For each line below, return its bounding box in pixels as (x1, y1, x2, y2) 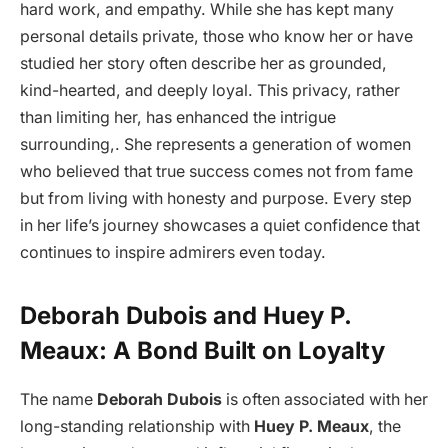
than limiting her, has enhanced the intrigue (20, 107, 336, 127)
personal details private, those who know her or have (20, 26, 413, 46)
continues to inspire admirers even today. (20, 242, 326, 262)
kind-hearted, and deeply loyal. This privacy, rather (20, 80, 400, 100)
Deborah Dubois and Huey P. (20, 301, 351, 331)
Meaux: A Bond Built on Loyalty (20, 336, 385, 366)
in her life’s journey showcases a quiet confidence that (20, 215, 420, 235)
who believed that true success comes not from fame (20, 161, 413, 181)
